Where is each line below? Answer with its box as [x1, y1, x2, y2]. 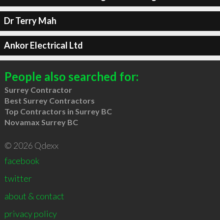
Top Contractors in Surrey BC [4, 106, 112, 116]
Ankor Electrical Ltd [3, 40, 83, 51]
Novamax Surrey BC [4, 117, 78, 127]
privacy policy [4, 208, 57, 219]
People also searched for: [4, 69, 138, 83]
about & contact [4, 190, 64, 201]
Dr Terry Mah [3, 15, 56, 26]
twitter [4, 172, 32, 184]
